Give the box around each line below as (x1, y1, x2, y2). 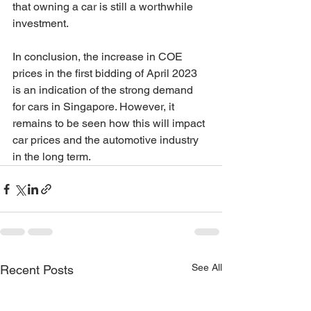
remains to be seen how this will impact (12, 117, 208, 130)
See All (192, 262, 222, 273)
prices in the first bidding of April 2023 (12, 67, 200, 80)
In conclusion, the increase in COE (12, 50, 185, 63)
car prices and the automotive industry (12, 133, 201, 146)
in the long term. (12, 150, 91, 163)
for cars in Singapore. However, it (12, 100, 177, 113)
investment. (12, 17, 69, 30)
